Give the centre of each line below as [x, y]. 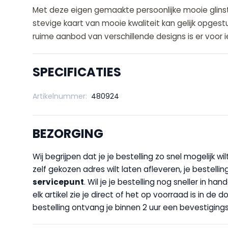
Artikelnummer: [60, 96]
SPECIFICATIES [77, 72]
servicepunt [58, 182]
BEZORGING [68, 134]
